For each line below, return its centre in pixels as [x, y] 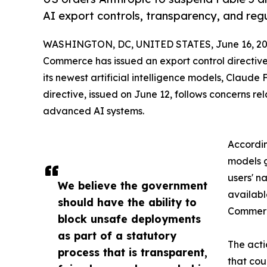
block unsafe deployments [129, 218]
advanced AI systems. [94, 111]
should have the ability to [127, 202]
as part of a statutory [117, 235]
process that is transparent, [133, 252]
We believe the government [133, 185]
